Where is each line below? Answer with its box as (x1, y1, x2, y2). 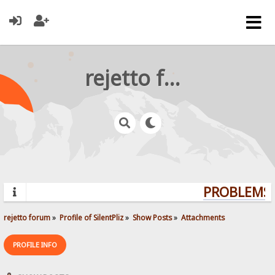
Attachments (181, 212, 225, 222)
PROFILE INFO (13, 239, 58, 249)
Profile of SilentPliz (60, 212, 124, 222)
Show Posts (133, 212, 172, 222)
